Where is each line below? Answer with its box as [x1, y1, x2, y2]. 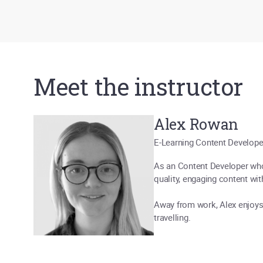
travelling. [154, 211, 191, 223]
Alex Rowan [154, 114, 238, 134]
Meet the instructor [33, 71, 243, 102]
